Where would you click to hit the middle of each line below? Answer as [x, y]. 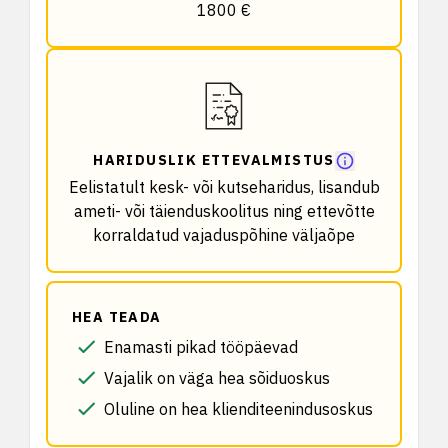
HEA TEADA [117, 317]
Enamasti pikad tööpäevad [201, 347]
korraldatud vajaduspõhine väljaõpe [224, 235]
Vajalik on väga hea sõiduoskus [217, 378]
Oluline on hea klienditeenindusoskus [238, 409]
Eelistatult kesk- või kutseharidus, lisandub [224, 187]
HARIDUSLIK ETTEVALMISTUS [214, 160]
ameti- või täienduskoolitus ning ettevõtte [224, 211]
